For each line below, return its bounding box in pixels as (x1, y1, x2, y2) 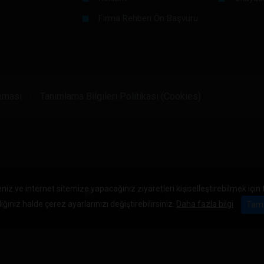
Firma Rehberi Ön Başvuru (98, 12, 198, 24)
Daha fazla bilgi (176, 199, 233, 209)
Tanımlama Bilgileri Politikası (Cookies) (40, 90, 201, 102)
